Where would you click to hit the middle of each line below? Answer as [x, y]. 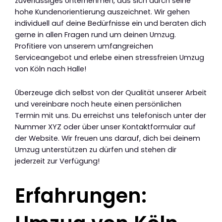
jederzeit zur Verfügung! [57, 161]
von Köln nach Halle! [51, 69]
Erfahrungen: [81, 196]
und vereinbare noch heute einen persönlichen [98, 104]
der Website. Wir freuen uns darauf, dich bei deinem [108, 139]
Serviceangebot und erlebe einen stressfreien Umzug [110, 57]
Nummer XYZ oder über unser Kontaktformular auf [105, 127]
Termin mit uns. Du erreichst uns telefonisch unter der [111, 116]
